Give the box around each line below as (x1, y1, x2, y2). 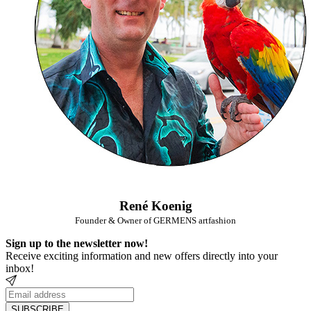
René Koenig (119, 199, 192, 213)
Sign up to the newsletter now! (6, 237, 148, 249)
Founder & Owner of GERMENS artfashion (75, 215, 236, 226)
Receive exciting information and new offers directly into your (6, 250, 278, 262)
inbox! (6, 262, 34, 274)
